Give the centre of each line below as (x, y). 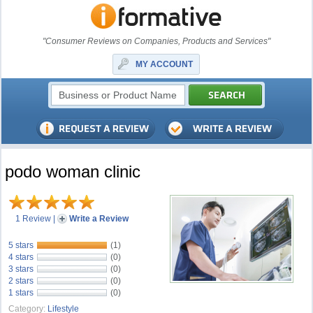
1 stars (21, 293)
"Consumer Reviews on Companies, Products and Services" (156, 41)
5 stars (21, 245)
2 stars (21, 281)
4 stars (21, 257)
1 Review (34, 219)
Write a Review (99, 219)
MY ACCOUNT (165, 64)
